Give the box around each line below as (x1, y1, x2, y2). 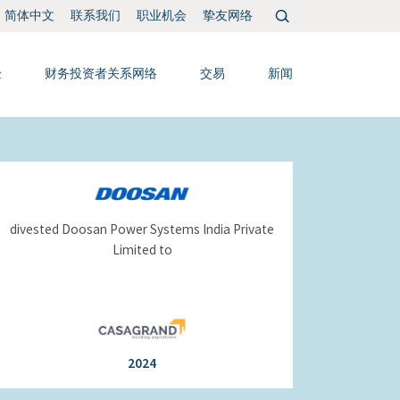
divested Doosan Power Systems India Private (10, 221, 274, 237)
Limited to (112, 241, 172, 258)
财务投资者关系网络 (45, 65, 157, 81)
